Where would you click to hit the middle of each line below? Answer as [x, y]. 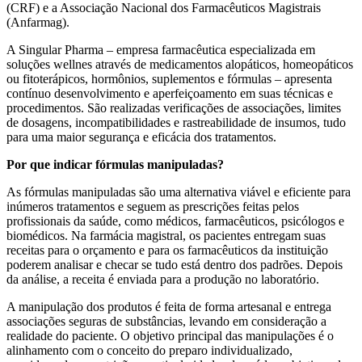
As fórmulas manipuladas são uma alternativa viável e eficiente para [179, 192]
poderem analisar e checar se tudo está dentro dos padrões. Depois [175, 265]
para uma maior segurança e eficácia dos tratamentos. [141, 137]
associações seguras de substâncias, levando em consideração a [166, 322]
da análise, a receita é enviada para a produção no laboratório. [164, 280]
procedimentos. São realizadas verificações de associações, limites [174, 108]
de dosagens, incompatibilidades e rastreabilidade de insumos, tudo [176, 123]
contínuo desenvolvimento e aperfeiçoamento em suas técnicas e [170, 94]
